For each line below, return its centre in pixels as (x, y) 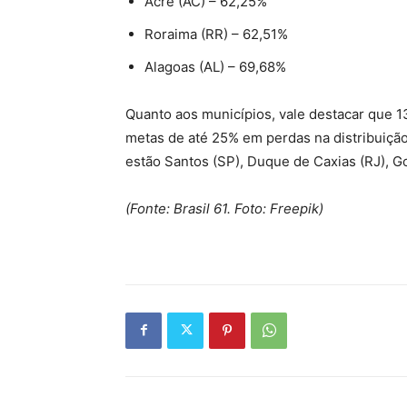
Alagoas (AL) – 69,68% (215, 66)
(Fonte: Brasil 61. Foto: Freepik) (224, 208)
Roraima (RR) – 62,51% (216, 34)
